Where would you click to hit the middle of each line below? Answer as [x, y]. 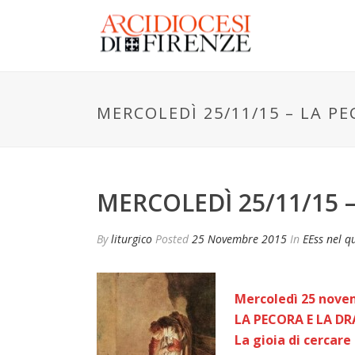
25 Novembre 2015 [239, 239]
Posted [174, 239]
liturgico [132, 239]
